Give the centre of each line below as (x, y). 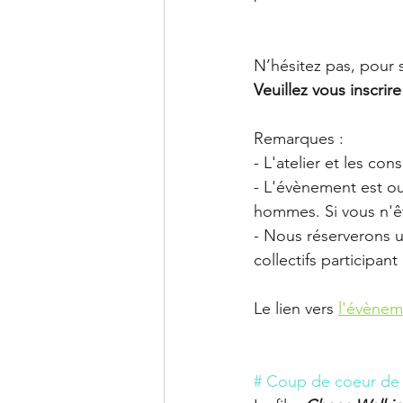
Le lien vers (294, 308)
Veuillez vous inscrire (327, 90)
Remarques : (299, 138)
